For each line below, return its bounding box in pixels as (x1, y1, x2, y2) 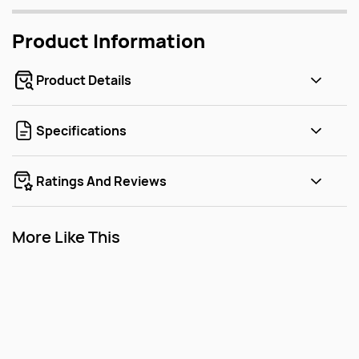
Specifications (36, 121, 127, 139)
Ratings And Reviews (36, 171, 167, 190)
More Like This (12, 225, 120, 248)
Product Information (12, 26, 205, 54)
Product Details (36, 71, 132, 89)
